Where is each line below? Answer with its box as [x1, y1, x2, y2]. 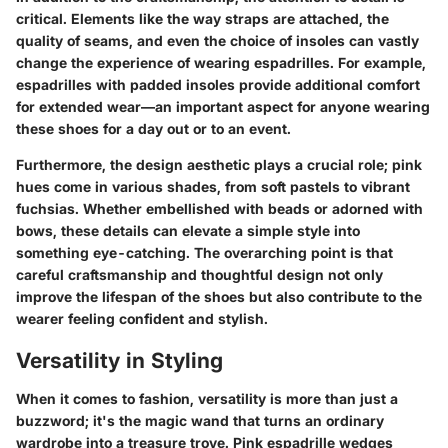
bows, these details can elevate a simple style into [16, 222, 360, 240]
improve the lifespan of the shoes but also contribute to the [16, 288, 422, 306]
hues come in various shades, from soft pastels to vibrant [16, 178, 410, 196]
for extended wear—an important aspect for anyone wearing [16, 98, 430, 116]
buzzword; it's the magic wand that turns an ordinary [16, 411, 384, 429]
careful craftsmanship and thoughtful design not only [16, 266, 383, 284]
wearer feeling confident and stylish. [16, 310, 268, 328]
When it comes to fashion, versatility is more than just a [16, 389, 398, 407]
